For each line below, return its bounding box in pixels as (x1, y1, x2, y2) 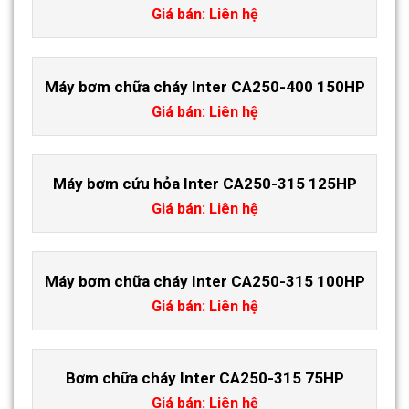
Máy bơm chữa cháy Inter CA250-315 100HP (44, 271, 365, 290)
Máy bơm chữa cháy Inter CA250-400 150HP (44, 77, 365, 96)
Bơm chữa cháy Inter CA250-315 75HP (65, 369, 344, 388)
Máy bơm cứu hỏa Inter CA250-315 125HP (52, 174, 357, 194)
